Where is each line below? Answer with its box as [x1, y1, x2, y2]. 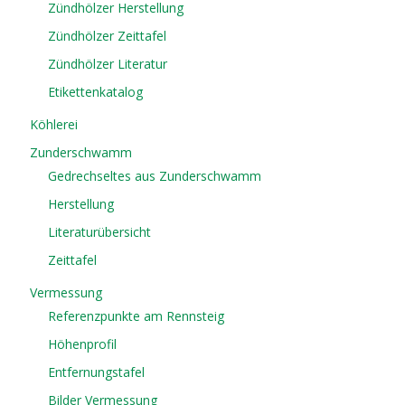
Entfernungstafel [48, 363, 146, 381]
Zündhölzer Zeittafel [48, 27, 167, 45]
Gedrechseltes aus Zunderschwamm [48, 167, 262, 185]
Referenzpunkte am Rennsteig [48, 307, 225, 325]
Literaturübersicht [48, 223, 152, 241]
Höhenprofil [48, 335, 118, 353]
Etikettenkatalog [48, 83, 144, 101]
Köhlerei [30, 116, 79, 134]
